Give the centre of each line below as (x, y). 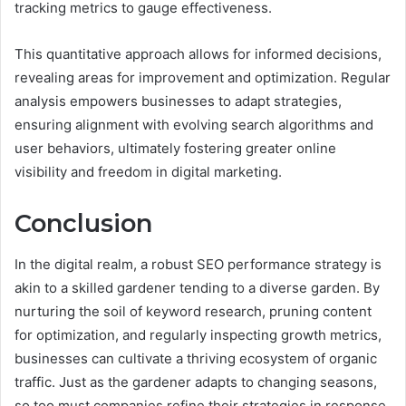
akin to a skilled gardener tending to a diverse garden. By (197, 287)
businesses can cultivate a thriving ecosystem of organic (196, 358)
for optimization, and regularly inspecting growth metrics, (198, 334)
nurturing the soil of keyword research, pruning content (193, 311)
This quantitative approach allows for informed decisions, (198, 54)
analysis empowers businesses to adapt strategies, (178, 101)
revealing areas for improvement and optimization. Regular (203, 78)
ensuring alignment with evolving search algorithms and (194, 125)
